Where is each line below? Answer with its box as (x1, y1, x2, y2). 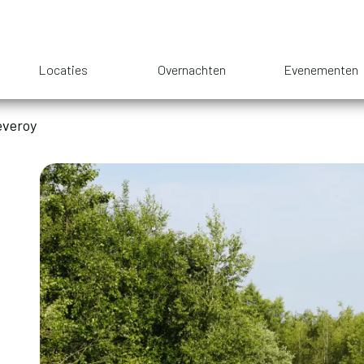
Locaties (37, 62, 88, 77)
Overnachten (158, 62, 227, 77)
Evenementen (283, 62, 358, 77)
